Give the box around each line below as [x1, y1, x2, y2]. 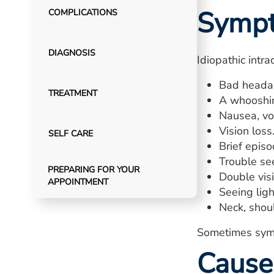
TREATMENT [48, 87, 97, 99]
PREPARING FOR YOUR [48, 164, 140, 176]
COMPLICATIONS [48, 7, 117, 18]
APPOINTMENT [48, 176, 109, 188]
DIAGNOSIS [48, 47, 95, 59]
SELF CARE [48, 128, 93, 139]
